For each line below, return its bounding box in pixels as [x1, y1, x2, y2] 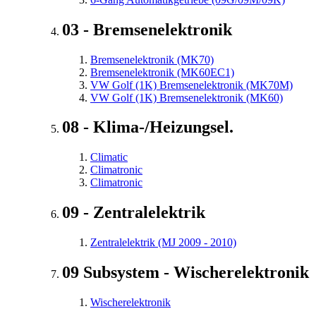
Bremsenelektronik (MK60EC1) [90, 66, 234, 78]
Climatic [90, 151, 128, 164]
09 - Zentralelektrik [62, 203, 205, 222]
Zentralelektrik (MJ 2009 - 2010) [90, 236, 236, 249]
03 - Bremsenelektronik [62, 20, 232, 39]
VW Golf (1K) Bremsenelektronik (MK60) [90, 91, 283, 104]
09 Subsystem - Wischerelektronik [62, 263, 309, 282]
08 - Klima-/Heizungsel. [62, 118, 233, 137]
